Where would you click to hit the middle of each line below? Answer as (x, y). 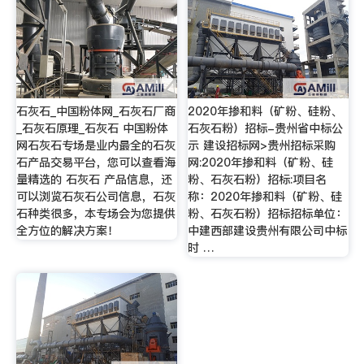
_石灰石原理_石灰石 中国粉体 (92, 129)
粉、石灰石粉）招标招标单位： (268, 214)
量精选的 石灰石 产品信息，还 (94, 180)
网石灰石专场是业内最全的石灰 (95, 146)
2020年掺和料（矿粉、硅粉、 (265, 112)
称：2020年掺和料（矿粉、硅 (265, 197)
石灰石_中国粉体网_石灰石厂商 (95, 112)
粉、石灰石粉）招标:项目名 (258, 180)
